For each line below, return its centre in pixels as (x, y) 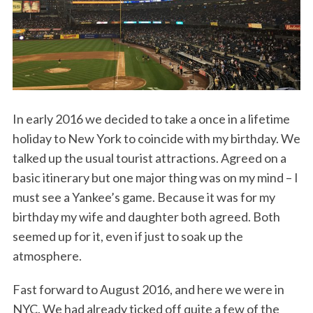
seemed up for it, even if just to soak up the (128, 236)
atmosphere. (47, 255)
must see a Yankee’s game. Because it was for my (144, 197)
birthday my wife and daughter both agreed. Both (146, 216)
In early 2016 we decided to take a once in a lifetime (151, 118)
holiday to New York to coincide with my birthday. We (156, 138)
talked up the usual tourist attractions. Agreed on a (149, 158)
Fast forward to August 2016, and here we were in (148, 289)
